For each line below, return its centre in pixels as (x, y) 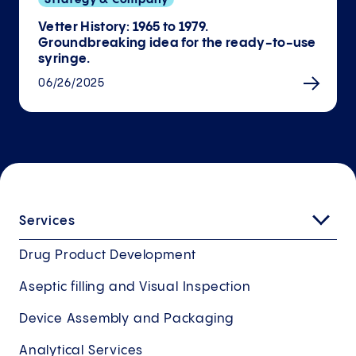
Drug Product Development (108, 255)
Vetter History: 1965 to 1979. (124, 27)
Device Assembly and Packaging (127, 319)
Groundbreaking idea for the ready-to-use (177, 43)
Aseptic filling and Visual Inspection (135, 287)
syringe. (64, 59)
